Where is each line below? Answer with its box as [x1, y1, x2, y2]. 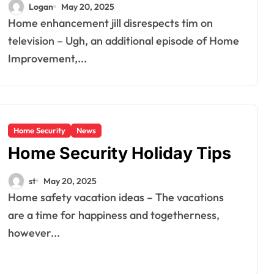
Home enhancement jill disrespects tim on [8, 16, 16, 30]
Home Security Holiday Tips [8, 143, 231, 163]
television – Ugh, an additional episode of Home [8, 34, 239, 48]
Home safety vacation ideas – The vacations [8, 190, 16, 204]
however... [8, 226, 60, 240]
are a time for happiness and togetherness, [8, 208, 220, 222]
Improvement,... [8, 51, 87, 65]
